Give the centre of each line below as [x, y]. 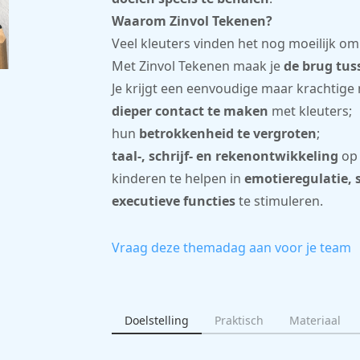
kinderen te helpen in [178, 178]
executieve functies [173, 200]
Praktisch [239, 320]
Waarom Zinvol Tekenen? [192, 20]
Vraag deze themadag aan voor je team [231, 247]
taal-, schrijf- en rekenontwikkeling [225, 155]
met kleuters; [310, 110]
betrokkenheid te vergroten [227, 133]
